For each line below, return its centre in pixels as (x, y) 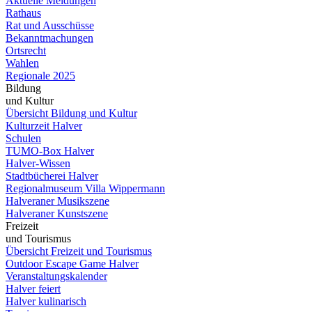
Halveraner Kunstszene (57, 213)
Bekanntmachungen (49, 38)
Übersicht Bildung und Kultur (71, 113)
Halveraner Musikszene (57, 201)
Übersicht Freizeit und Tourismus (79, 251)
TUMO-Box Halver (50, 150)
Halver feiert (33, 288)
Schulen (23, 138)
